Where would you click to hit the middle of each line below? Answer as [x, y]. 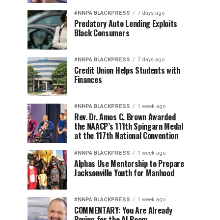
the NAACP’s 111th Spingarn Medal [129, 126]
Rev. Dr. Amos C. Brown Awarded [125, 117]
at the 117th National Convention [126, 135]
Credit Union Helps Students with [127, 70]
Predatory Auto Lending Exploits [126, 23]
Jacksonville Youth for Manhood [124, 173]
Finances [88, 79]
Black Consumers [102, 33]
